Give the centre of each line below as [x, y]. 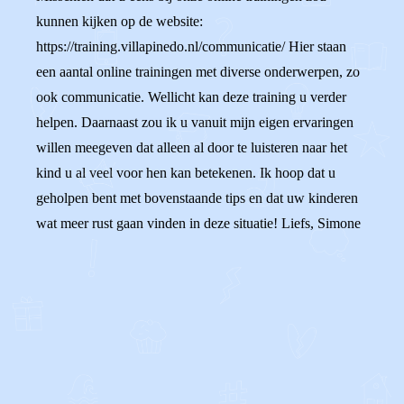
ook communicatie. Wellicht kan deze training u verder [191, 97]
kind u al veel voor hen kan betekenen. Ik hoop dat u [186, 173]
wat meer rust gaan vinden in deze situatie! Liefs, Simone [198, 223]
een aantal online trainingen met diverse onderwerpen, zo [198, 72]
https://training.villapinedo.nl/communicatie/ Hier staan [191, 46]
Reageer [103, 370]
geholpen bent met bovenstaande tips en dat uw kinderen [197, 198]
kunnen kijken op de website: [119, 21]
